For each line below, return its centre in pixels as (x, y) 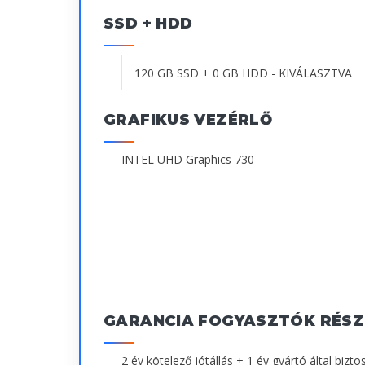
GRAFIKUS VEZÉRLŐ (188, 120)
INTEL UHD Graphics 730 (188, 160)
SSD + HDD (148, 24)
